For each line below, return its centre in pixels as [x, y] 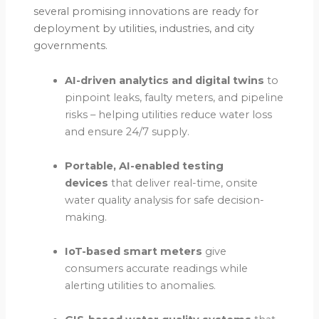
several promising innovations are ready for [146, 11]
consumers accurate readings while [157, 269]
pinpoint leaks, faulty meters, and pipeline [174, 98]
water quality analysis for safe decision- [165, 200]
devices [87, 183]
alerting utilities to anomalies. [141, 286]
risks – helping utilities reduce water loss [169, 115]
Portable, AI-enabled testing [145, 166]
